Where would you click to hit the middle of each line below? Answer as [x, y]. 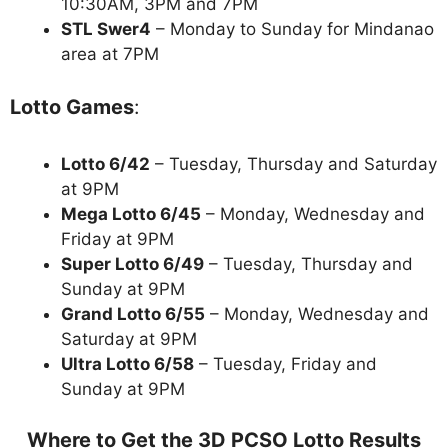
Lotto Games [72, 107]
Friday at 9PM [117, 239]
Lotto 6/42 [105, 164]
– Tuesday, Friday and [285, 364]
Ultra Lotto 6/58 [127, 364]
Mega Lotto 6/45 [131, 214]
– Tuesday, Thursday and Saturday [293, 164]
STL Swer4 [106, 28]
